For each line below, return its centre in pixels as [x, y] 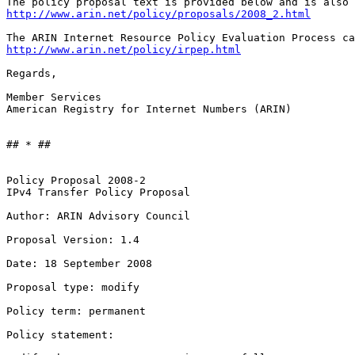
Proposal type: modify [73, 288]
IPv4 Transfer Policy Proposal [98, 193]
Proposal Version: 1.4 [73, 240]
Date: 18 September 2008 [79, 264]
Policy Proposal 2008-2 [76, 181]
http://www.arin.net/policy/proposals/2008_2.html [158, 14]
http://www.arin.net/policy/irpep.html [124, 50]
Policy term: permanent [76, 311]
